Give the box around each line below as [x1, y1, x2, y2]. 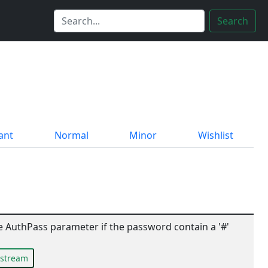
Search [217, 14, 248, 28]
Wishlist [197, 129, 233, 142]
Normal [54, 129, 89, 142]
